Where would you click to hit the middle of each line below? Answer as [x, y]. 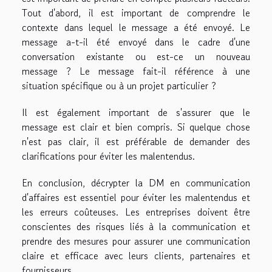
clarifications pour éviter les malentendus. [108, 156]
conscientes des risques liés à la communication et [136, 226]
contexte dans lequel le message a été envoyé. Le [136, 27]
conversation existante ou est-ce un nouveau [136, 56]
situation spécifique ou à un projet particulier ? [119, 85]
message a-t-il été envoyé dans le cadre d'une [136, 42]
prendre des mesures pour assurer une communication [136, 241]
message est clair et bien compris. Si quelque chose [136, 127]
